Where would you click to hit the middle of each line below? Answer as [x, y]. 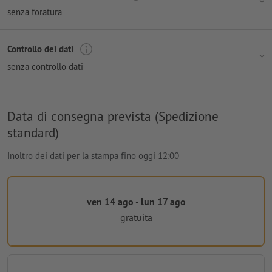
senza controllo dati [45, 66]
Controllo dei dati [40, 49]
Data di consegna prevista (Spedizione [113, 116]
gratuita [136, 218]
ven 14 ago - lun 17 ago [136, 201]
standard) [33, 132]
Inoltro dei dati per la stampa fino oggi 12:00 [93, 155]
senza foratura [35, 12]
